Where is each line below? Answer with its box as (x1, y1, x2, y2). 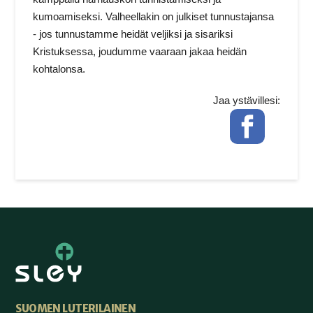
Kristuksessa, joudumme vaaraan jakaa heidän (33, 45, 247, 57)
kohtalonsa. (33, 62, 86, 75)
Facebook (230, 111, 276, 124)
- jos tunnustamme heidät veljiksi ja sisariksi (33, 27, 233, 40)
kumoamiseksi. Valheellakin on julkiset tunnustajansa (33, 10, 275, 22)
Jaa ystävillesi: (212, 94, 280, 106)
